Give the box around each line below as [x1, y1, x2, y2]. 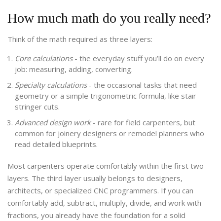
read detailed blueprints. [15, 139, 98, 149]
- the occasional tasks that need [87, 80, 197, 90]
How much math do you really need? [7, 10, 211, 26]
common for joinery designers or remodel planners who [15, 128, 204, 139]
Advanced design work [15, 117, 91, 128]
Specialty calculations [15, 80, 87, 90]
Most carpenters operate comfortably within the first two [7, 161, 204, 171]
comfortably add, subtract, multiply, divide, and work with [7, 198, 201, 208]
